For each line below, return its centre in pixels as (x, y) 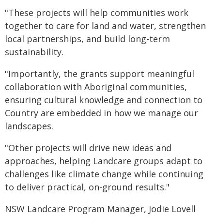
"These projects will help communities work (97, 13)
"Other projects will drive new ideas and (88, 148)
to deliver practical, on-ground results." (87, 187)
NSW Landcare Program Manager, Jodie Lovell (100, 209)
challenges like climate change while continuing (104, 174)
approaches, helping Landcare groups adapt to (104, 161)
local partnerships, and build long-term (87, 39)
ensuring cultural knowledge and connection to (104, 100)
